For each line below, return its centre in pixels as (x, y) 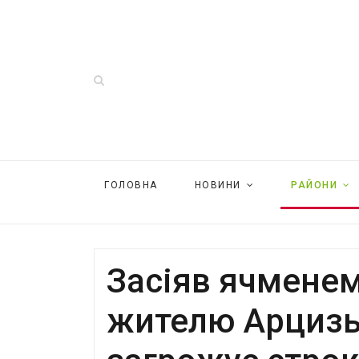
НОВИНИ (218, 185)
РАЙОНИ (314, 185)
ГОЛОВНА (131, 185)
